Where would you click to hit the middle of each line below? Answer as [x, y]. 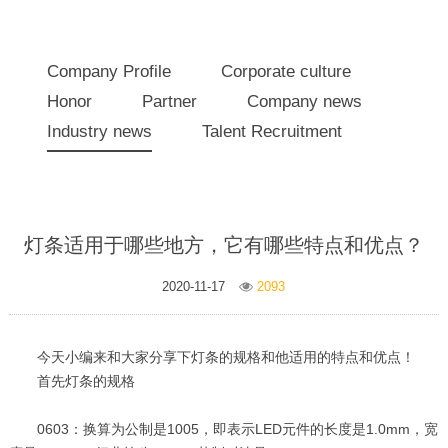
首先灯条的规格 [85, 381]
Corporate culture [286, 71]
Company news [305, 101]
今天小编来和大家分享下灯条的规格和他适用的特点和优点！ [225, 357]
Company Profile [109, 71]
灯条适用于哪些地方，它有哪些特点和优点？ [223, 245]
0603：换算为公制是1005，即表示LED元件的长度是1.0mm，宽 [237, 429]
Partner [170, 101]
